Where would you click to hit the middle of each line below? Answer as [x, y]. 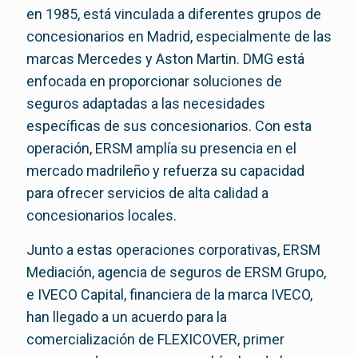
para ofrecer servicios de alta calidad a [147, 193]
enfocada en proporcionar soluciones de [154, 82]
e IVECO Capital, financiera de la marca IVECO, [169, 295]
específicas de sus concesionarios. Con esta [169, 126]
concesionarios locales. [101, 216]
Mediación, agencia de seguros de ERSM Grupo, [176, 272]
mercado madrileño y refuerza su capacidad [165, 171]
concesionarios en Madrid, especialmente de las [179, 37]
